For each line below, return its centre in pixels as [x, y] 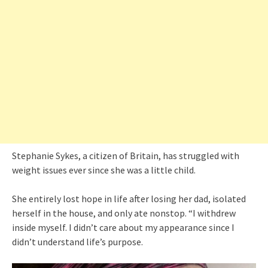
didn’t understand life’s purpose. [77, 242]
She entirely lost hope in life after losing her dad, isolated [129, 199]
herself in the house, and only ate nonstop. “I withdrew [124, 213]
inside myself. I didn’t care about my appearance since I [123, 227]
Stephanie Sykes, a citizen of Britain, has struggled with [126, 156]
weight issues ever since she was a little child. [104, 170]
